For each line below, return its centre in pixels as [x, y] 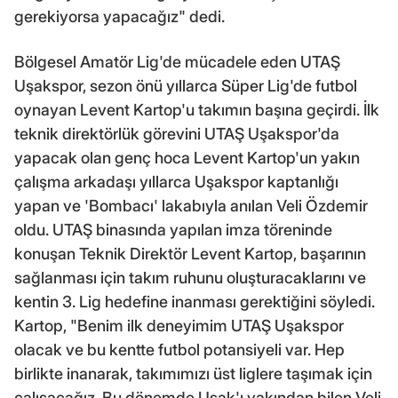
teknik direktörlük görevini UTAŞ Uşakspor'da [177, 133]
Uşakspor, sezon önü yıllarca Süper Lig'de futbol [186, 85]
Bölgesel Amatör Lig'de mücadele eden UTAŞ [177, 61]
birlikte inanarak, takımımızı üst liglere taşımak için [193, 373]
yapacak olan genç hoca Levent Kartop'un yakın [187, 157]
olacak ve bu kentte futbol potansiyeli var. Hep [179, 349]
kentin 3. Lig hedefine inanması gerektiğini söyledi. [195, 301]
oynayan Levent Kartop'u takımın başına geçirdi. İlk [197, 109]
